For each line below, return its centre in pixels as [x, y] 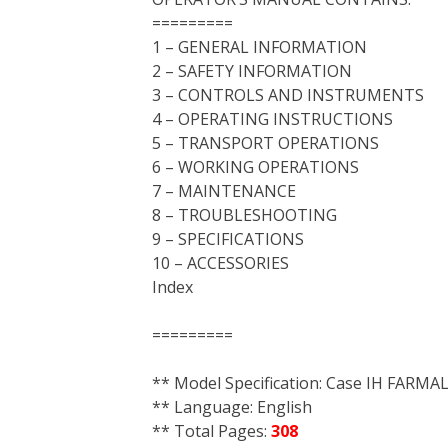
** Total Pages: [211, 431]
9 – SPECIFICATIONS [228, 239]
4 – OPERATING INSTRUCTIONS [272, 119]
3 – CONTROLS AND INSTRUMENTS [288, 95]
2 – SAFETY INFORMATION [252, 71]
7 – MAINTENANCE [224, 191]
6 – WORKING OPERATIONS [255, 167]
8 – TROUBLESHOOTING [244, 215]
